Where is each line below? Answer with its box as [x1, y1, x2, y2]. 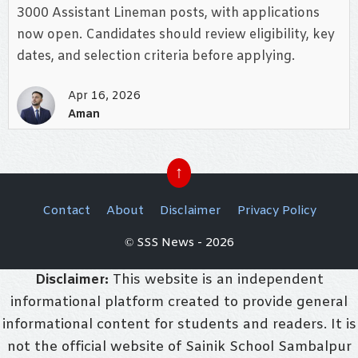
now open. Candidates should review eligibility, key [17, 26, 335, 43]
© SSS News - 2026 [124, 235, 234, 251]
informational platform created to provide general [10, 293, 348, 312]
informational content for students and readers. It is [2, 316, 356, 334]
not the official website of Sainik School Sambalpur [6, 338, 352, 356]
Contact [42, 203, 90, 219]
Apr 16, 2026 [68, 89, 141, 104]
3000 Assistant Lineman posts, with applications [17, 5, 320, 22]
